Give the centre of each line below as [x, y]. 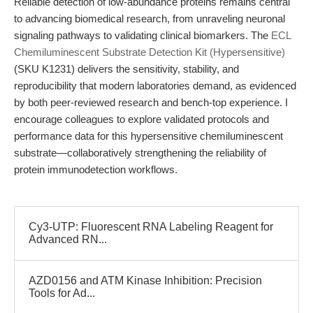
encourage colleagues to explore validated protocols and [141, 119]
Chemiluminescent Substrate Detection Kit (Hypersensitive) [150, 52]
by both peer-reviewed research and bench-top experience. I [151, 102]
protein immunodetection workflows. [96, 169]
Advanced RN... [68, 239]
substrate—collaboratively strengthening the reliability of [140, 153]
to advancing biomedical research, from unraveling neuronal [150, 19]
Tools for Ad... [62, 293]
